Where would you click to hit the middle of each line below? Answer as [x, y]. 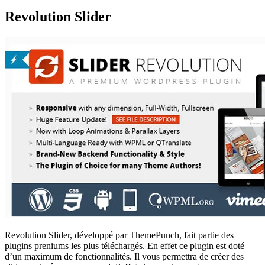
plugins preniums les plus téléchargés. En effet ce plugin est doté [125, 245]
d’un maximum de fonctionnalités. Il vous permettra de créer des [124, 256]
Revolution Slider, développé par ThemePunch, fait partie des [119, 235]
